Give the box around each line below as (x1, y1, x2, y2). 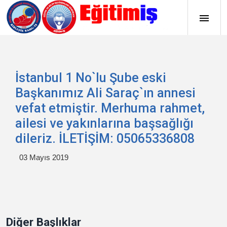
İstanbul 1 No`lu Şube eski (15, 70, 166, 85)
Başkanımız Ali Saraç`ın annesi (15, 86, 196, 100)
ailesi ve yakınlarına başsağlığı (15, 116, 194, 131)
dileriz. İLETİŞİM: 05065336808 (15, 131, 195, 146)
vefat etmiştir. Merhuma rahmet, (15, 101, 205, 116)
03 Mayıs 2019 (19, 153, 68, 162)
